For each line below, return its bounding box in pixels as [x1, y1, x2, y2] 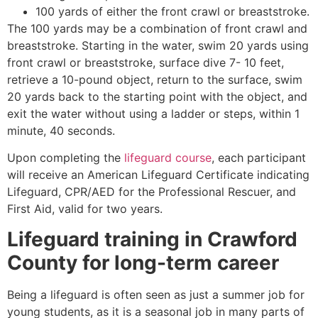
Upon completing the [7, 150, 124, 165]
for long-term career [77, 250, 279, 275]
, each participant [212, 150, 306, 165]
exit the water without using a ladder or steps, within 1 [7, 106, 300, 121]
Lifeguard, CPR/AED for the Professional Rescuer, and [7, 185, 296, 199]
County [7, 250, 77, 275]
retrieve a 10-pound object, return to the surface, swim [7, 72, 302, 87]
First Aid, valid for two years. [7, 202, 163, 216]
